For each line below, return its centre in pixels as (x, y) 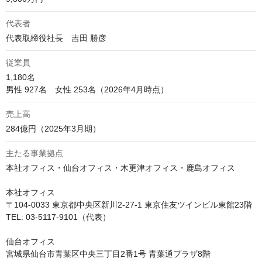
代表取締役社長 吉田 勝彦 (56, 38)
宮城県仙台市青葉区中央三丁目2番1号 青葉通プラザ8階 (108, 254)
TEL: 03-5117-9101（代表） (58, 217)
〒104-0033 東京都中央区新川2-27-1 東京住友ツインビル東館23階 (129, 205)
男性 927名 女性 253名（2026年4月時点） (87, 89)
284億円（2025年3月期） (53, 129)
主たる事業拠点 (35, 153)
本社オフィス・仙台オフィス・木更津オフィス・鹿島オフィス (120, 168)
